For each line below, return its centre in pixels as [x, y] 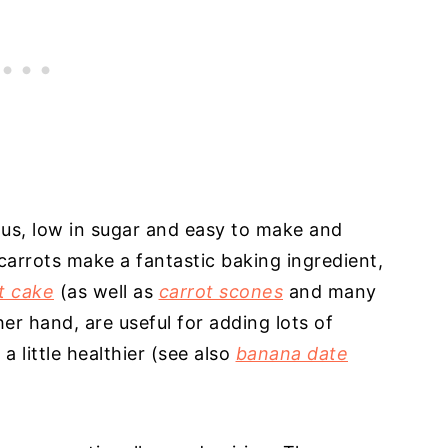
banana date [291, 353]
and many [330, 291]
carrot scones [220, 291]
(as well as [106, 291]
